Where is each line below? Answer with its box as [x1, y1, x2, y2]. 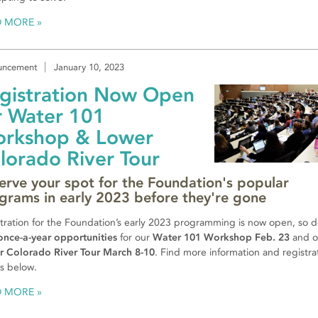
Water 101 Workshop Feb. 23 [153, 231, 290, 243]
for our [117, 231, 153, 243]
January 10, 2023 [54, 61, 124, 72]
